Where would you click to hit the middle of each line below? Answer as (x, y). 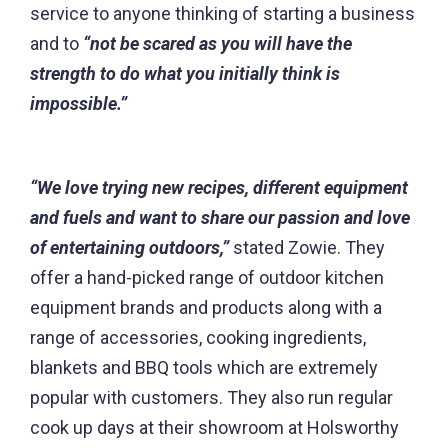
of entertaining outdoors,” (129, 248)
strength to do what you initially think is (185, 74)
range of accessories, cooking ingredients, (198, 338)
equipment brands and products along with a (206, 308)
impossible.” (78, 104)
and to (56, 44)
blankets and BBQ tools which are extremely (204, 368)
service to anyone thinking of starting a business (222, 14)
